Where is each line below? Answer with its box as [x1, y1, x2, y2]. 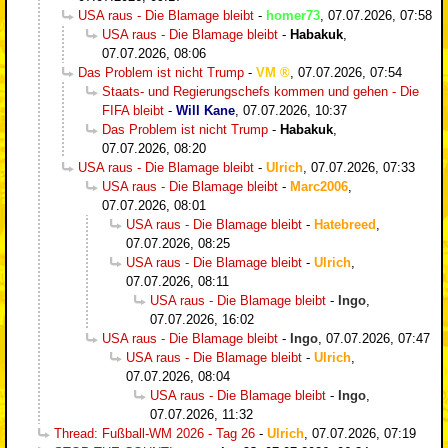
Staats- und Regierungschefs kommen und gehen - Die [102, 83, 419, 99]
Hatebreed [314, 216, 376, 232]
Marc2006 [290, 178, 348, 194]
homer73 [266, 7, 320, 23]
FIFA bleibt [102, 102, 164, 118]
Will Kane [176, 102, 235, 118]
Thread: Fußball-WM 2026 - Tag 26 [54, 425, 255, 441]
